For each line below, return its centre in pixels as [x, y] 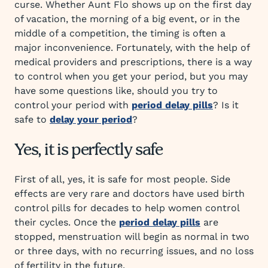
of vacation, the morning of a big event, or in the [127, 19]
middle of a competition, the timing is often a [120, 33]
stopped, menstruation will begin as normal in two [132, 237]
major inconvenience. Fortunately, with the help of [132, 48]
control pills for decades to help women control [127, 208]
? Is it [226, 105]
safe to [32, 119]
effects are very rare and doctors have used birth [130, 194]
